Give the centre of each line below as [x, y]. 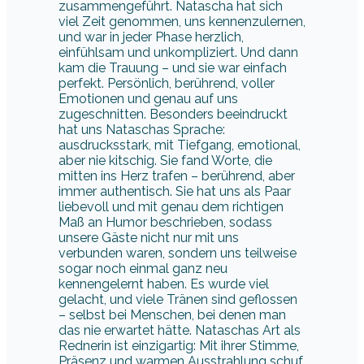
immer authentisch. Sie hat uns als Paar [175, 191]
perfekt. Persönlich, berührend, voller [167, 83]
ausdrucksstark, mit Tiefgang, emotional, [180, 145]
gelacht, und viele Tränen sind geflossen [178, 299]
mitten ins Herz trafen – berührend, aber [177, 175]
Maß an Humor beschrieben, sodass [165, 222]
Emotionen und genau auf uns [148, 98]
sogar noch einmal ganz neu [143, 268]
